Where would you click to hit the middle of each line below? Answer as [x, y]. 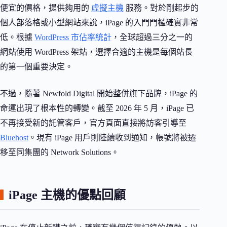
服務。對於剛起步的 [161, 8]
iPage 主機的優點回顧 [67, 195]
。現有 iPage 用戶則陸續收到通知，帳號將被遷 [112, 137]
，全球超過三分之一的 [152, 37]
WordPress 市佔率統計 [73, 37]
